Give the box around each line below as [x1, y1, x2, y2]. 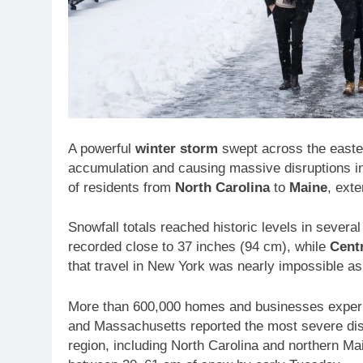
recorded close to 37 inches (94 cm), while [68, 239, 330, 255]
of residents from [68, 179, 175, 195]
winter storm [135, 140, 218, 156]
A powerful [68, 140, 135, 156]
